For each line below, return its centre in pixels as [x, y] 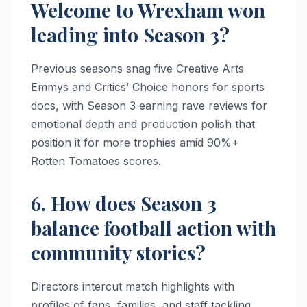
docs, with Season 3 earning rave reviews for [149, 106]
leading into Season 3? [130, 35]
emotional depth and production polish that [143, 124]
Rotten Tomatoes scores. [96, 161]
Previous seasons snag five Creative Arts [137, 69]
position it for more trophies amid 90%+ [135, 143]
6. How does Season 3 [124, 204]
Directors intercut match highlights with [133, 287]
